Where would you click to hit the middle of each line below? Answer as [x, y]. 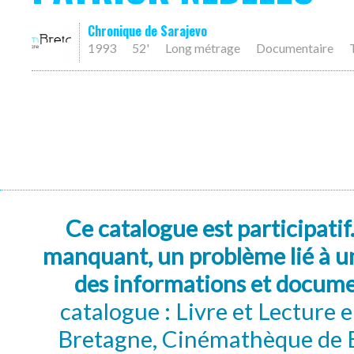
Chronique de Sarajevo [147, 31]
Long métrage [203, 48]
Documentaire [295, 48]
